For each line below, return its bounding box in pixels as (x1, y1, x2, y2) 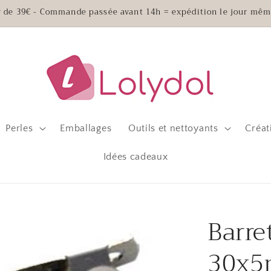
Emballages (60, 122, 112, 134)
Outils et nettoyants (128, 122, 218, 134)
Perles (5, 122, 33, 134)
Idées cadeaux (103, 151, 168, 163)
